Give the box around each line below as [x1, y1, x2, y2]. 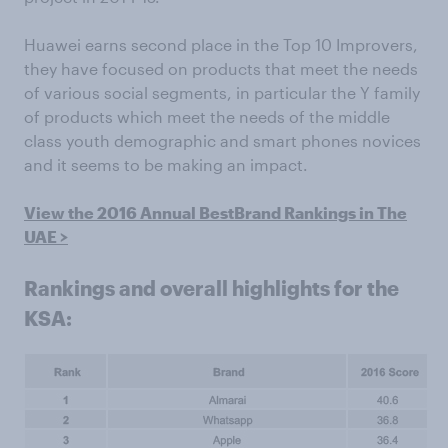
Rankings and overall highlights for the [24, 276, 399, 301]
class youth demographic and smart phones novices [24, 131, 421, 151]
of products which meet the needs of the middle [24, 107, 390, 127]
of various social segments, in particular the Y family [24, 83, 420, 103]
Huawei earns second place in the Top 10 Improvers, [24, 35, 418, 55]
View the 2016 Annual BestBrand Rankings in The [24, 203, 407, 223]
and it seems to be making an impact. [24, 155, 308, 175]
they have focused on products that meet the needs [24, 59, 418, 79]
